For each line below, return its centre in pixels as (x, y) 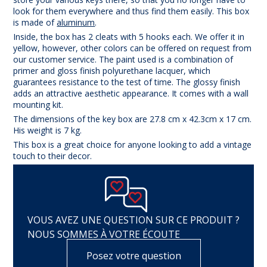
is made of (35, 22)
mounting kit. (38, 104)
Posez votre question (133, 255)
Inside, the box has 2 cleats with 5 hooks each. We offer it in (129, 36)
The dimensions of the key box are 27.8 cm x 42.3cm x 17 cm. (133, 119)
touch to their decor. (53, 156)
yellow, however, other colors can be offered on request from (133, 48)
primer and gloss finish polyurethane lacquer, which (112, 70)
